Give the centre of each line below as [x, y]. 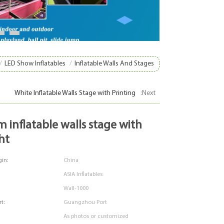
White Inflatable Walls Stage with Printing [75, 93]
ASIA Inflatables [83, 175]
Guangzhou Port [85, 203]
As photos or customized [96, 217]
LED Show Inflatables [35, 64]
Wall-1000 [76, 189]
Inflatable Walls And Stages [114, 64]
